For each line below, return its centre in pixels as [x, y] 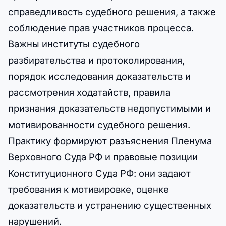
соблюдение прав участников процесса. [101, 27]
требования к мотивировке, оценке [89, 189]
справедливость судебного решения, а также [112, 11]
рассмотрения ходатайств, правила [89, 92]
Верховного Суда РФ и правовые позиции [103, 157]
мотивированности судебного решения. [99, 124]
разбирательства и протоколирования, [96, 60]
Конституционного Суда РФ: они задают [99, 173]
